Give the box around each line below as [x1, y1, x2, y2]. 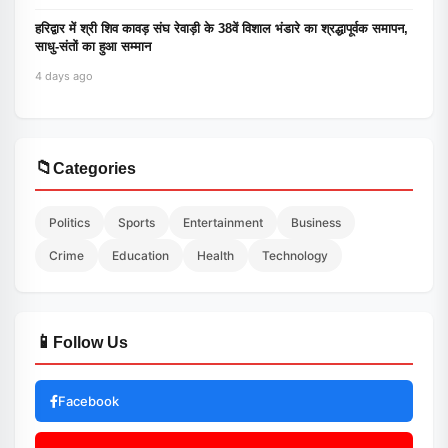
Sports [118, 215, 155, 230]
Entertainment [183, 215, 263, 230]
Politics [49, 215, 90, 230]
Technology [262, 248, 328, 263]
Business [291, 215, 341, 230]
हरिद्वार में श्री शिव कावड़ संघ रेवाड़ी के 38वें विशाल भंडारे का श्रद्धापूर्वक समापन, [35, 21, 408, 36]
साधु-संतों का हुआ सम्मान [35, 39, 151, 54]
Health [197, 248, 234, 263]
